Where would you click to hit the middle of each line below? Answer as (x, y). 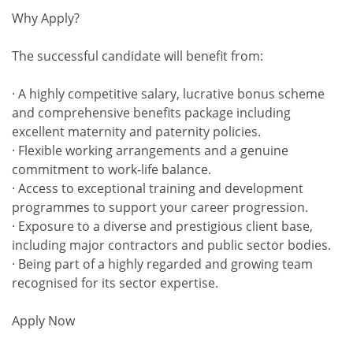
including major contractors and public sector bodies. (171, 245)
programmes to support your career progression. (160, 207)
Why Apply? (46, 18)
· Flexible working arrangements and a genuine (150, 150)
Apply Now (43, 321)
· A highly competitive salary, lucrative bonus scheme (168, 94)
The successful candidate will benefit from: (137, 56)
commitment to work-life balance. (111, 169)
